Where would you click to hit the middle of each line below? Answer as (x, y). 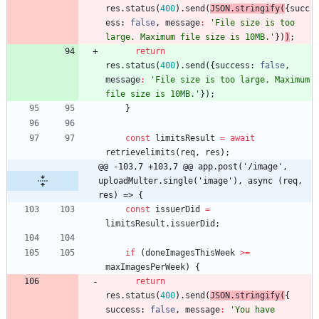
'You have (252, 310)
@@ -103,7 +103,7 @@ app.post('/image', (193, 167)
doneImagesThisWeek (190, 253)
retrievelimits (140, 153)
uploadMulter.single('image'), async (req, (200, 181)
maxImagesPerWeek (145, 267)
